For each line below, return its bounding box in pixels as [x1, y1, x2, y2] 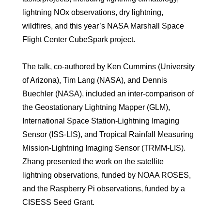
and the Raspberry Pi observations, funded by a [22, 184, 185, 193]
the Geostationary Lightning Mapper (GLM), [22, 103, 170, 111]
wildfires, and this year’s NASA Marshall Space [22, 21, 184, 30]
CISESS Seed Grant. [22, 198, 94, 206]
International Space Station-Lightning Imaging [22, 116, 179, 125]
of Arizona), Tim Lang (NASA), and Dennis [22, 76, 167, 84]
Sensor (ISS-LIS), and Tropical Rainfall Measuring [22, 130, 194, 139]
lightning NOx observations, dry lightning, [22, 8, 163, 16]
